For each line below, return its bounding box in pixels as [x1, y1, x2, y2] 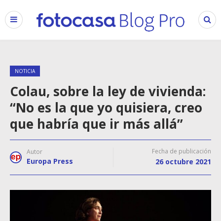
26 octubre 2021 [155, 157, 211, 166]
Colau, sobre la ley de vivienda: [10, 82, 206, 100]
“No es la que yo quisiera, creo [10, 99, 202, 116]
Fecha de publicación [152, 147, 211, 155]
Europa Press [27, 156, 73, 166]
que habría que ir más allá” [10, 115, 183, 133]
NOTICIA [15, 68, 35, 74]
